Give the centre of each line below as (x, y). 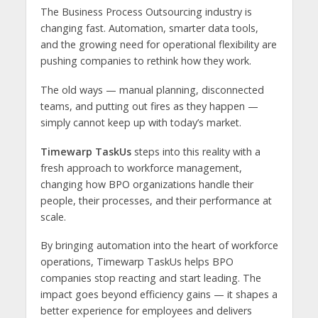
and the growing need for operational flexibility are (158, 44)
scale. (53, 216)
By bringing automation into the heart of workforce (159, 246)
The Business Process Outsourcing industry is (146, 11)
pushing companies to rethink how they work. (146, 60)
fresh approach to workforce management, (141, 168)
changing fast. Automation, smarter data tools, (149, 28)
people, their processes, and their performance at (156, 200)
